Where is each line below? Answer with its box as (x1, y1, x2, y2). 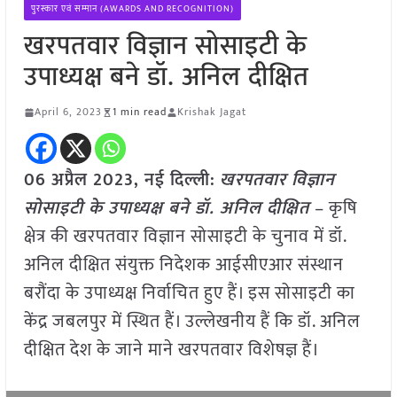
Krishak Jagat (176, 103, 246, 121)
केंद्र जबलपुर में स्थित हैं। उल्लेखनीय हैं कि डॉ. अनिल (23, 307, 361, 338)
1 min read (112, 103, 167, 121)
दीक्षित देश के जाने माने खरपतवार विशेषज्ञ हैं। (23, 335, 320, 366)
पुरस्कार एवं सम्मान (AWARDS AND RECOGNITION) (30, 2, 234, 17)
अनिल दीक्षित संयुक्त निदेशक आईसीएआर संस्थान (23, 250, 344, 281)
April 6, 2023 (34, 103, 102, 121)
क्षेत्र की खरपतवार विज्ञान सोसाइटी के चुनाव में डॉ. (23, 222, 346, 253)
